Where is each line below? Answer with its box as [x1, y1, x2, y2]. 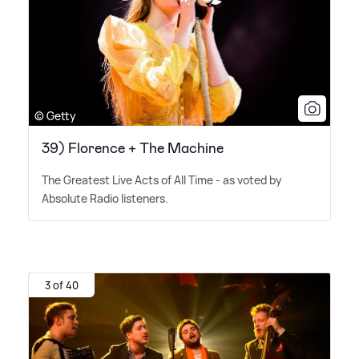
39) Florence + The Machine [42, 139, 224, 159]
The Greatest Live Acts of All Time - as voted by [42, 172, 282, 188]
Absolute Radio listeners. [42, 191, 168, 207]
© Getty [34, 108, 76, 124]
